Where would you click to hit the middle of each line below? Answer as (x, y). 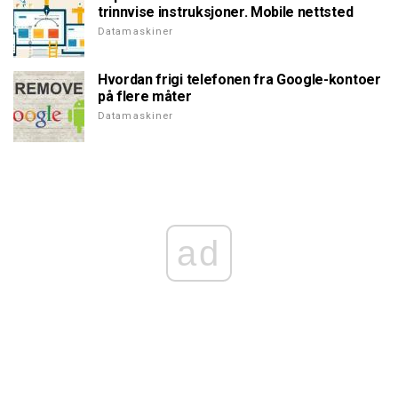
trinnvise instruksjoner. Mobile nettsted (226, 12)
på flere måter (145, 96)
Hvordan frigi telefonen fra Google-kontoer (239, 79)
